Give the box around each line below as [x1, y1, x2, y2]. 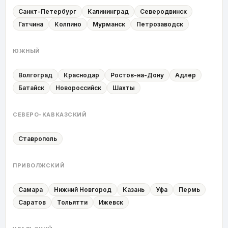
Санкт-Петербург [18, 7, 76, 15]
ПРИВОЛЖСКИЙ [13, 161, 65, 169]
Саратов [18, 198, 46, 206]
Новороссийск [55, 83, 101, 92]
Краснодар [64, 71, 99, 79]
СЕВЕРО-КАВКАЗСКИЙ [13, 110, 87, 118]
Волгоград [18, 71, 52, 79]
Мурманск [93, 20, 125, 28]
